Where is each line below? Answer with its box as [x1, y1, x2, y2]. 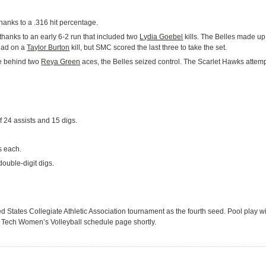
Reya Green [41, 58, 81, 66]
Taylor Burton [27, 43, 70, 52]
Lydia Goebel [140, 33, 183, 41]
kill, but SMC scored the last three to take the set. [69, 43, 227, 52]
